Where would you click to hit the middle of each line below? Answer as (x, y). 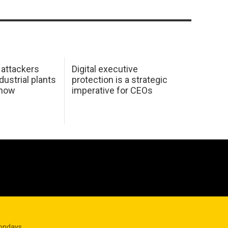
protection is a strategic (119, 80)
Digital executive (105, 69)
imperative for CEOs (112, 91)
